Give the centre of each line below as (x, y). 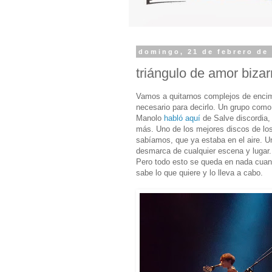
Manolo (150, 118)
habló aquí (182, 118)
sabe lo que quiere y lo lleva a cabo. (199, 172)
